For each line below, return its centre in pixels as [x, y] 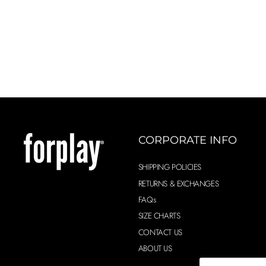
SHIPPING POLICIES [170, 167]
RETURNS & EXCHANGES [178, 183]
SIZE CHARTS [159, 216]
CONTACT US [160, 232]
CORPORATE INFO [187, 140]
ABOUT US [155, 248]
